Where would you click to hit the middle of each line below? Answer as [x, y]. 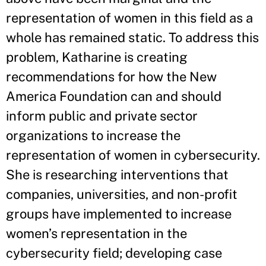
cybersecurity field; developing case [114, 253]
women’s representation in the [96, 233]
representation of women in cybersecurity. [133, 155]
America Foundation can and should [114, 96]
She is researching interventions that [117, 175]
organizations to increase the [93, 135]
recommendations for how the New [111, 77]
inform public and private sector [102, 116]
